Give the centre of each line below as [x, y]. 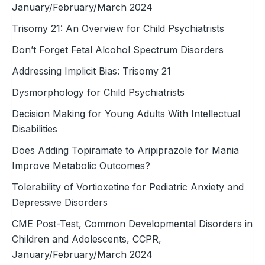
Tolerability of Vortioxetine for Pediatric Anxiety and [128, 187]
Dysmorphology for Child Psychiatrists [98, 92]
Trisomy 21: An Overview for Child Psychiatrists [118, 28]
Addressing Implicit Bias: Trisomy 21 [91, 71]
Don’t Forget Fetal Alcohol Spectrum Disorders [118, 49]
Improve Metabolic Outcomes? [81, 165]
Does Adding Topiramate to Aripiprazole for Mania [125, 150]
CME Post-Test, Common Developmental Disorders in [132, 223]
